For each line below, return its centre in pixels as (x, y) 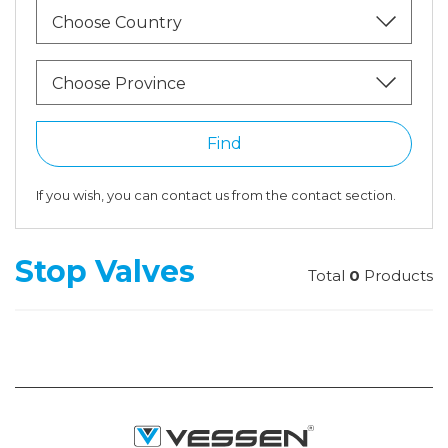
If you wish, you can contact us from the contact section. (216, 195)
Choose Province (119, 83)
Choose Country (117, 22)
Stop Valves (105, 271)
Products (396, 275)
